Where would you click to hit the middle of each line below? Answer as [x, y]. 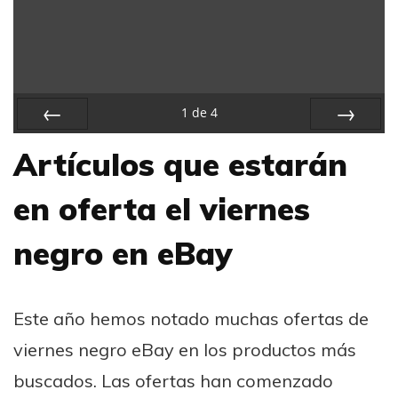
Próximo [346, 143]
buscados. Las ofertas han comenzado [173, 380]
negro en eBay [123, 253]
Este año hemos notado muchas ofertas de [191, 318]
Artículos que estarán [180, 164]
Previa [52, 143]
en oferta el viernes [162, 208]
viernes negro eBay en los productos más [185, 349]
